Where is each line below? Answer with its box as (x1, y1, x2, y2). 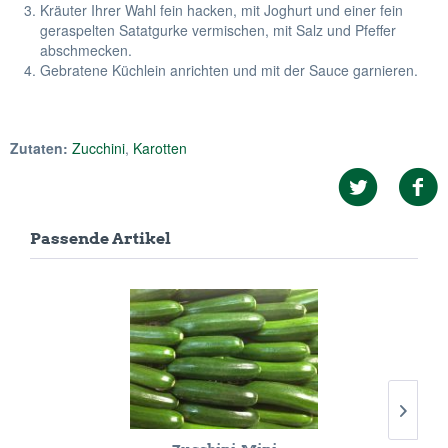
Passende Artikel (30, 229, 171, 248)
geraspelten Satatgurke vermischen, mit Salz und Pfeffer (40, 20, 396, 40)
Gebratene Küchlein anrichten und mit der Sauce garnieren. (40, 60, 418, 80)
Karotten (133, 138, 187, 158)
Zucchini (72, 138, 125, 158)
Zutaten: (10, 138, 68, 158)
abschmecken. (40, 40, 132, 60)
